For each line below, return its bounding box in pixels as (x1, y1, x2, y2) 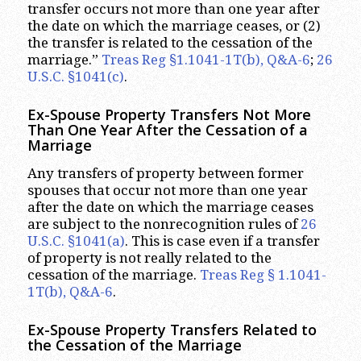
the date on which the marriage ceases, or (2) (27, 18, 321, 35)
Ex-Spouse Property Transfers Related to (27, 319, 317, 339)
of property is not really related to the (27, 249, 272, 266)
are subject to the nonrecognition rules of (27, 215, 301, 232)
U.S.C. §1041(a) (27, 232, 125, 249)
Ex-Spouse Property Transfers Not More (27, 105, 311, 125)
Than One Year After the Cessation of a (27, 120, 308, 140)
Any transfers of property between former (27, 164, 304, 181)
